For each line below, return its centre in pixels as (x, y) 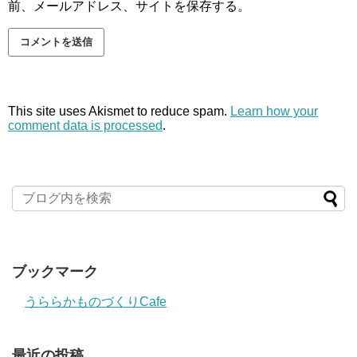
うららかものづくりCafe (96, 301)
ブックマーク (55, 271)
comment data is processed (85, 125)
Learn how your (274, 111)
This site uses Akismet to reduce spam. (119, 111)
